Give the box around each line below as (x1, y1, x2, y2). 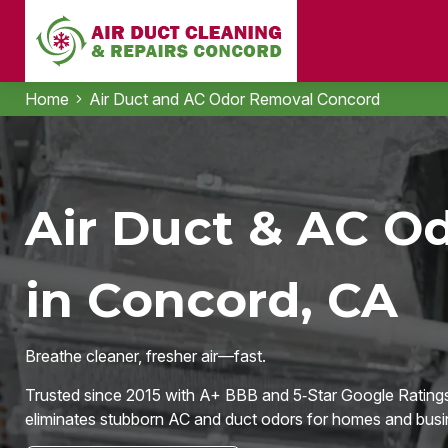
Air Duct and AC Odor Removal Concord (88, 89, 380, 109)
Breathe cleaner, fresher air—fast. (24, 345, 266, 366)
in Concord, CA (24, 270, 398, 329)
